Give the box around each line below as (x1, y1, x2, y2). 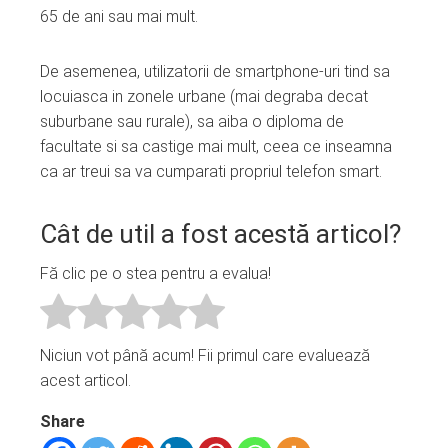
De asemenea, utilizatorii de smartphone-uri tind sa (40, 61, 390, 81)
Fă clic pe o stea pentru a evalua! (40, 264, 271, 284)
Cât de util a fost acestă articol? (40, 218, 401, 249)
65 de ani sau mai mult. (40, 6, 198, 26)
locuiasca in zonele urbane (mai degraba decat (40, 86, 368, 106)
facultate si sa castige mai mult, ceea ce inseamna (40, 136, 392, 156)
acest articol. (40, 371, 131, 391)
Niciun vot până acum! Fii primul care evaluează (40, 346, 370, 366)
